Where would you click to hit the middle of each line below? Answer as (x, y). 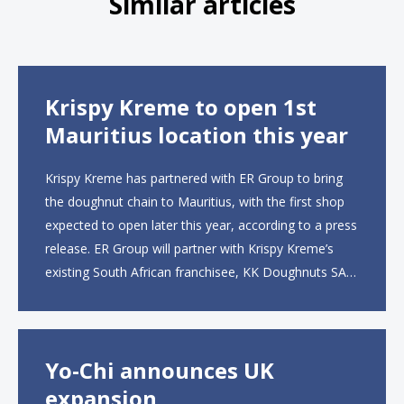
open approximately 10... (116, 319)
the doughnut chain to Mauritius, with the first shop (195, 202)
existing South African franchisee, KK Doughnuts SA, (197, 272)
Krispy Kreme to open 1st (181, 107)
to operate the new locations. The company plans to (198, 295)
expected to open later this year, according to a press (201, 225)
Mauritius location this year (197, 135)
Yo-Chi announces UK (160, 370)
